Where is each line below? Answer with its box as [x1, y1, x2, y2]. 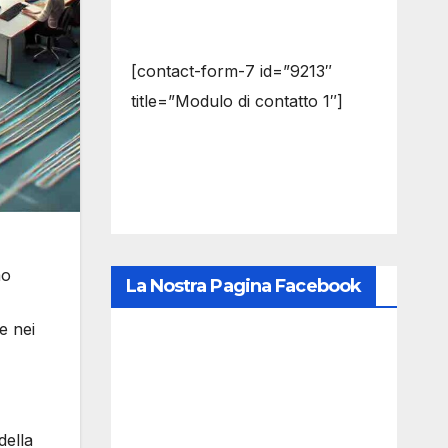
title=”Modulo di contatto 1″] [130, 91, 343, 111]
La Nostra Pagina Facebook [125, 275, 361, 297]
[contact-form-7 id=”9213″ [130, 61, 332, 81]
